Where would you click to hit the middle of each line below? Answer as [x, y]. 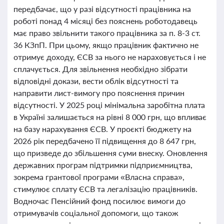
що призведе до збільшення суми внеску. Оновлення [110, 153]
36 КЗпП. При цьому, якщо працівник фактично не [106, 45]
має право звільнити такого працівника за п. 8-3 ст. [107, 33]
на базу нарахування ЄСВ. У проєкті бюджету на [102, 129]
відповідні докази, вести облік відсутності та [96, 81]
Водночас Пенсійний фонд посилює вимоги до [99, 201]
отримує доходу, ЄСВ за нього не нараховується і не [110, 57]
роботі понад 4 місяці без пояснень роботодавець [105, 21]
